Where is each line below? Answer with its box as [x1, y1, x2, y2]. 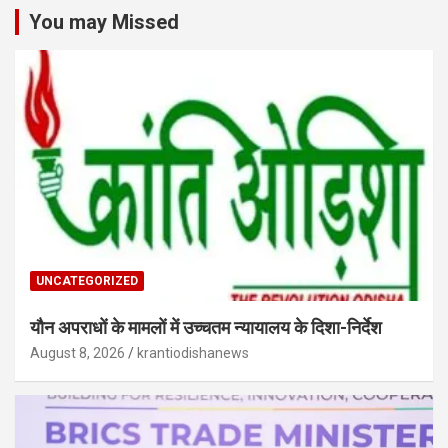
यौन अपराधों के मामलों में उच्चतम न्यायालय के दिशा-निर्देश [30, 316, 382, 338]
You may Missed [29, 9, 179, 34]
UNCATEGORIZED [36, 273, 138, 288]
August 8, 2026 [30, 344, 125, 361]
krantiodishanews [137, 344, 249, 361]
